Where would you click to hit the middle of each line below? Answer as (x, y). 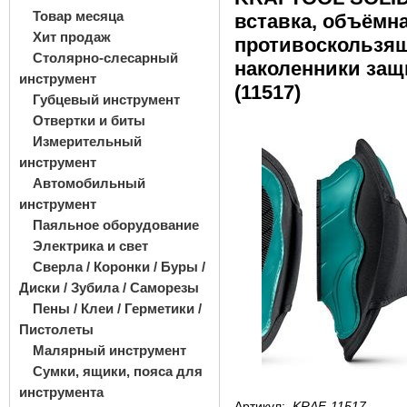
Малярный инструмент (109, 350)
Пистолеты (56, 329)
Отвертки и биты (89, 120)
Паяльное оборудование (116, 225)
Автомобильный (89, 183)
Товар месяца (78, 16)
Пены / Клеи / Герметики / (117, 308)
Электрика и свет (90, 246)
